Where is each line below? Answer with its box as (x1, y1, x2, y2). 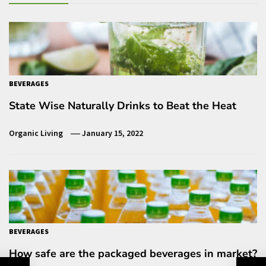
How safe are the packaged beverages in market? (9, 246, 257, 261)
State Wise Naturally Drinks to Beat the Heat (9, 99, 236, 113)
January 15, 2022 (82, 128, 144, 139)
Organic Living (9, 128, 63, 139)
